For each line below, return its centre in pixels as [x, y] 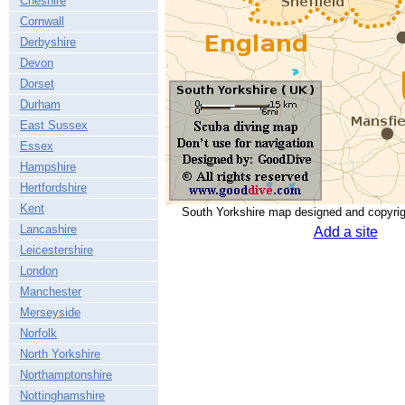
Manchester [51, 292]
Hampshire [48, 167]
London [39, 271]
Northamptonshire [66, 375]
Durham [40, 104]
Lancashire [48, 229]
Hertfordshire [53, 188]
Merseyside [50, 312]
